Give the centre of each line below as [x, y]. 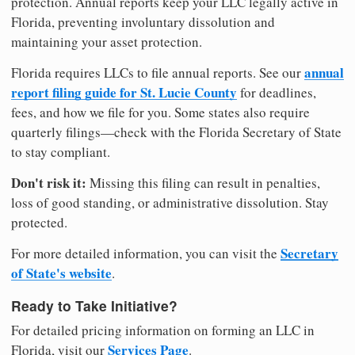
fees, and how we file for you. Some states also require [160, 113]
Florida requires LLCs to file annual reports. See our [158, 73]
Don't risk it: [49, 183]
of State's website [61, 273]
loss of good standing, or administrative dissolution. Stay [170, 203]
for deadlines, [277, 93]
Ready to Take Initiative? [94, 305]
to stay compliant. [61, 152]
